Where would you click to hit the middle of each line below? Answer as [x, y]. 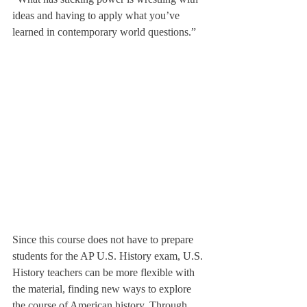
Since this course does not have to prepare [104, 240]
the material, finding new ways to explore [103, 289]
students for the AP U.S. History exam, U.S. [109, 256]
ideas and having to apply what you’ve [97, 15]
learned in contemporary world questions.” [104, 32]
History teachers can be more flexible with [105, 272]
